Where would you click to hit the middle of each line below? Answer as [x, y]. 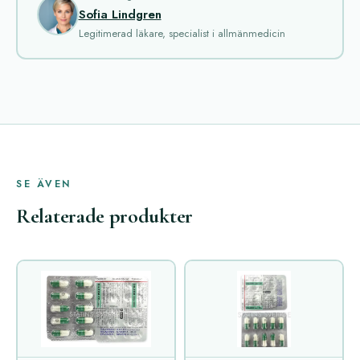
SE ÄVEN [44, 184]
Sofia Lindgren [120, 14]
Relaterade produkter [104, 216]
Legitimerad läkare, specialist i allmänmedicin [182, 33]
